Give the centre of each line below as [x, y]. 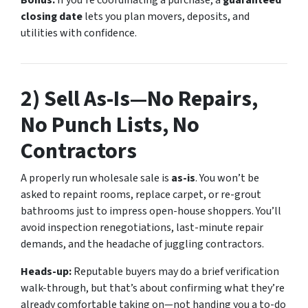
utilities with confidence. [79, 33]
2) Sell [52, 99]
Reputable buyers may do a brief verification [175, 271]
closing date [52, 16]
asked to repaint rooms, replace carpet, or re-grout [141, 194]
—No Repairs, [194, 99]
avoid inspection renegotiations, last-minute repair [142, 227]
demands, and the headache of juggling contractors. [142, 244]
